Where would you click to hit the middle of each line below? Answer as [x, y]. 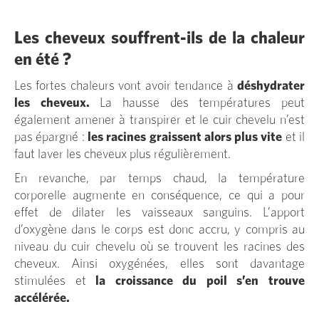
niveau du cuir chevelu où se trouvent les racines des [159, 247]
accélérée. [42, 298]
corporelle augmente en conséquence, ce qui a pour [159, 195]
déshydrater [271, 86]
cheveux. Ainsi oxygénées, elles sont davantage [159, 264]
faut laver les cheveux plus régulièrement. [122, 154]
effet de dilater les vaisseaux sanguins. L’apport [159, 213]
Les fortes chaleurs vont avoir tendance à [126, 86]
